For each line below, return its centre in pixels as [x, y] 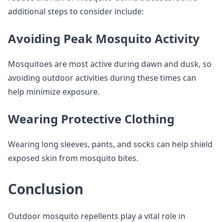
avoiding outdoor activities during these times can [102, 78]
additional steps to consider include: [76, 11]
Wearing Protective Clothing [91, 119]
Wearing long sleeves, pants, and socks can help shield [110, 144]
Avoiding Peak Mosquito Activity [104, 38]
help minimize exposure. [54, 92]
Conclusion [46, 189]
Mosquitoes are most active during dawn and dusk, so [110, 64]
